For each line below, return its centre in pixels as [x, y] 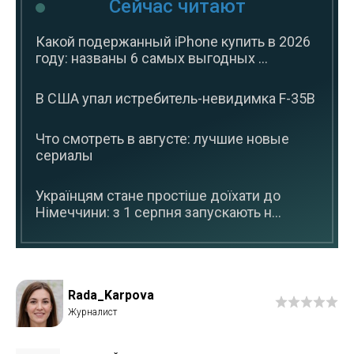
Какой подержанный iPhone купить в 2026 [173, 42]
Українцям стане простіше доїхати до [158, 196]
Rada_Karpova [111, 296]
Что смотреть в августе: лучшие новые [162, 139]
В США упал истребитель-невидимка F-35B [175, 99]
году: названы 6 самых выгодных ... [152, 58]
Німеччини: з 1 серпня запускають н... [158, 213]
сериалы [64, 156]
